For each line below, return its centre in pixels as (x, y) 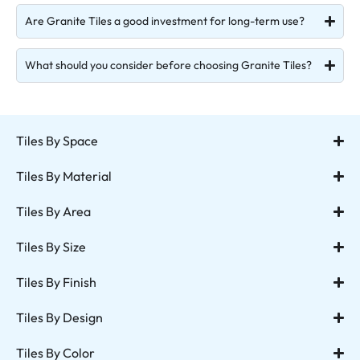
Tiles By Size (51, 247)
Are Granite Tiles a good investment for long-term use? (165, 21)
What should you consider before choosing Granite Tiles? (168, 65)
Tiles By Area (53, 211)
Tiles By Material (64, 176)
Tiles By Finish (56, 282)
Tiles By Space (57, 141)
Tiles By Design (59, 317)
